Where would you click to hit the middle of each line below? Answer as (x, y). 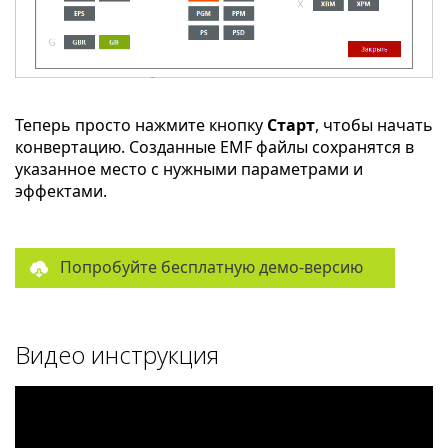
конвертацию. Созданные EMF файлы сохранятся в (214, 147)
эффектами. (61, 191)
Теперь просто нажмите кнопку (141, 125)
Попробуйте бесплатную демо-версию (211, 267)
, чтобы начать (374, 125)
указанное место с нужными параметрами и (189, 169)
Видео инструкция (117, 355)
